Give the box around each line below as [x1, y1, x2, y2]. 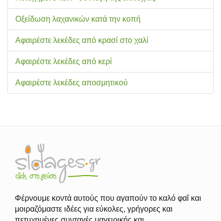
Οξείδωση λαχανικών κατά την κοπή [15, 14, 141, 23]
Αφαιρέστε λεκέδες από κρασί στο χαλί [15, 36, 148, 44]
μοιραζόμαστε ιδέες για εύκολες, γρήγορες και [15, 205, 173, 214]
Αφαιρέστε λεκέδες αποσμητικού [15, 78, 128, 87]
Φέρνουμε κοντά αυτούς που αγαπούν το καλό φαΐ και [15, 194, 201, 203]
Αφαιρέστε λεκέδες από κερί [15, 57, 112, 66]
